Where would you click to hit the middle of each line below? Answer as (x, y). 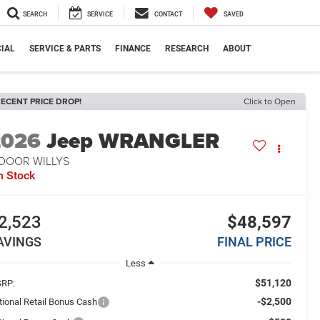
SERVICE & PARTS (65, 49)
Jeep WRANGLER (133, 141)
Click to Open (270, 101)
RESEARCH (187, 49)
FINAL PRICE (254, 242)
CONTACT (168, 15)
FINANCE (133, 49)
